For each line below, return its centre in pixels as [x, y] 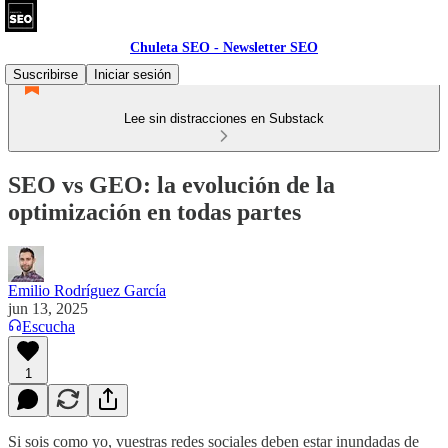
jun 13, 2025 [48, 308]
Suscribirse [45, 74]
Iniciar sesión [132, 74]
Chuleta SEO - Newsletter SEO [224, 47]
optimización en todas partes [154, 211]
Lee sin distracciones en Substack [224, 118]
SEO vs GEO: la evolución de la [171, 184]
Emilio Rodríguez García [87, 290]
